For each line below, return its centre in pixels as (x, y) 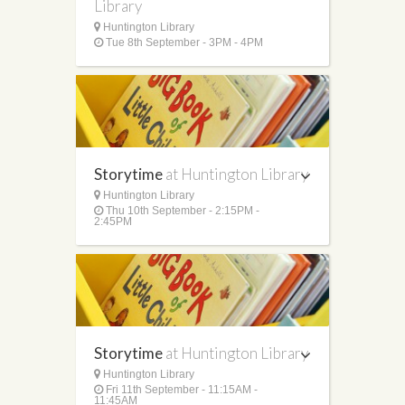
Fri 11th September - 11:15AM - (180, 389)
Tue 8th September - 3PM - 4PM (183, 42)
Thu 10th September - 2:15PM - (181, 210)
